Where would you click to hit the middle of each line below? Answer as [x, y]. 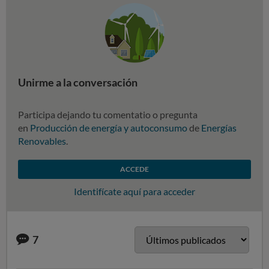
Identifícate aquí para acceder [134, 191]
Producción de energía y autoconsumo [109, 128]
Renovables [42, 141]
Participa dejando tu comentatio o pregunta [108, 114]
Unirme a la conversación [78, 82]
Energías [219, 128]
